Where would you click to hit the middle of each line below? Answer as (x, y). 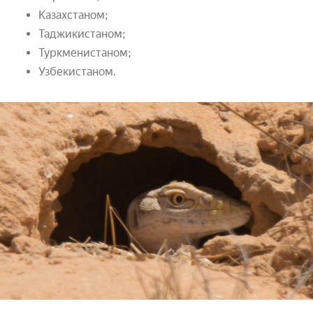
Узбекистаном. (77, 71)
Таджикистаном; (82, 34)
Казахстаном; (73, 15)
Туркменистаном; (85, 52)
